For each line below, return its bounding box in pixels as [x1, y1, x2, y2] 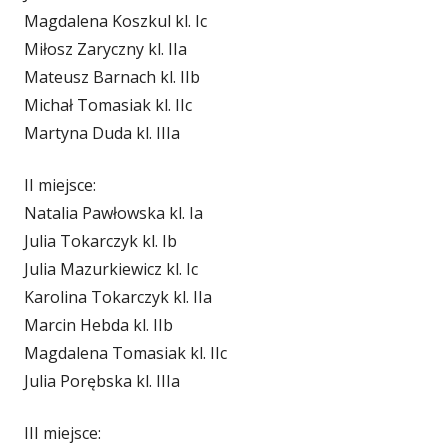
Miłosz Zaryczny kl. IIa [24, 38, 187, 60]
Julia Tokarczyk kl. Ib [24, 230, 177, 252]
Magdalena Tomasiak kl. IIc [24, 342, 227, 364]
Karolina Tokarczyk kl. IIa [24, 286, 212, 308]
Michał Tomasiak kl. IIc [24, 94, 192, 116]
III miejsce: [24, 422, 101, 444]
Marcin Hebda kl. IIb [24, 314, 173, 336]
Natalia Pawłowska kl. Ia [24, 202, 203, 224]
